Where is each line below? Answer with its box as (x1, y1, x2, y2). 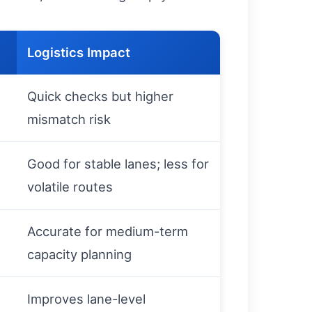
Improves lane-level (27, 291, 146, 306)
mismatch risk (27, 111, 111, 127)
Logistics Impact (27, 45, 130, 60)
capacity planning (27, 247, 132, 262)
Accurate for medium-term (27, 224, 188, 239)
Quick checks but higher (27, 88, 173, 104)
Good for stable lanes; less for (27, 156, 209, 171)
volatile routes (27, 179, 113, 194)
